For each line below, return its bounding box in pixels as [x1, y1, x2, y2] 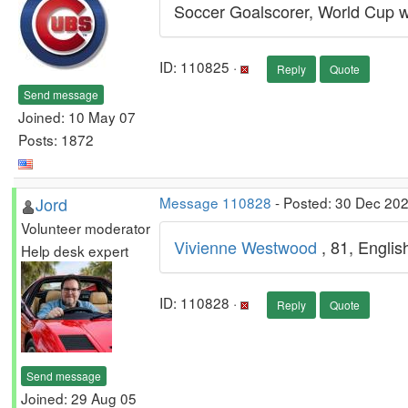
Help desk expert [21, 240, 128, 260]
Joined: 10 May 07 [18, 106, 136, 127]
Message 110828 [159, 192, 271, 212]
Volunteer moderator [21, 218, 150, 238]
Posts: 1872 [18, 128, 94, 149]
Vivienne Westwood [174, 235, 321, 259]
